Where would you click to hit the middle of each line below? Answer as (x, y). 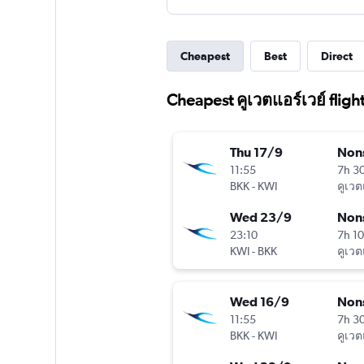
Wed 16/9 (259, 302)
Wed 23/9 (260, 217)
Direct (336, 56)
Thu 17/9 (256, 152)
